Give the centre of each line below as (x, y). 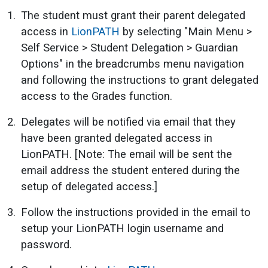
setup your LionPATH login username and (122, 228)
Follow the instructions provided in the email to (136, 212)
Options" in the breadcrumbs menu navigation (133, 63)
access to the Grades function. (97, 96)
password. (46, 244)
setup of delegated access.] (89, 186)
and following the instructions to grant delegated (140, 80)
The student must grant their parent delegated (133, 15)
